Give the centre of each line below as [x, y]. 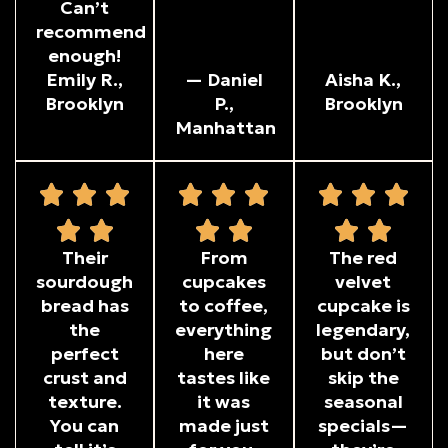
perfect [84, 353]
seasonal [363, 401]
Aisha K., [363, 79]
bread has [84, 305]
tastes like [224, 377]
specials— [363, 425]
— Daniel [223, 79]
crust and [84, 377]
